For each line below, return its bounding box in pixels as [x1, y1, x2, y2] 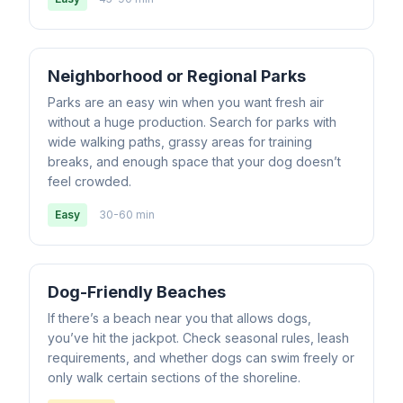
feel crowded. [48, 174, 131, 189]
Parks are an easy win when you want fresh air [48, 94, 324, 110]
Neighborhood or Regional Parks [48, 67, 306, 85]
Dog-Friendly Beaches [48, 282, 226, 301]
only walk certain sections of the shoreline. [48, 370, 300, 385]
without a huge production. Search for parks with [48, 114, 336, 130]
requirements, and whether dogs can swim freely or [48, 350, 354, 365]
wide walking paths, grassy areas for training [48, 134, 312, 149]
